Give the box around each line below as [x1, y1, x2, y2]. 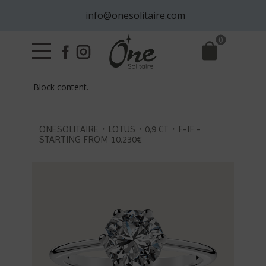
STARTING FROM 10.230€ [39, 134, 142, 145]
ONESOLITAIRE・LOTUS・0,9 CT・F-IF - [39, 123, 201, 135]
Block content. [33, 81, 91, 93]
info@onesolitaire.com [81, 9, 185, 22]
